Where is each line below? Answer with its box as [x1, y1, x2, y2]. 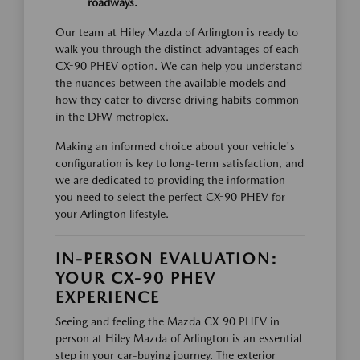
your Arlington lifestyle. [55, 207, 169, 220]
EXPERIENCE [55, 288, 160, 307]
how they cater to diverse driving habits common [55, 93, 299, 106]
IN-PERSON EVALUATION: [55, 249, 278, 268]
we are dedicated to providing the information [55, 174, 285, 186]
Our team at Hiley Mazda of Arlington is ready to [55, 26, 298, 39]
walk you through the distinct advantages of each [55, 43, 299, 55]
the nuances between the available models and [55, 76, 286, 89]
